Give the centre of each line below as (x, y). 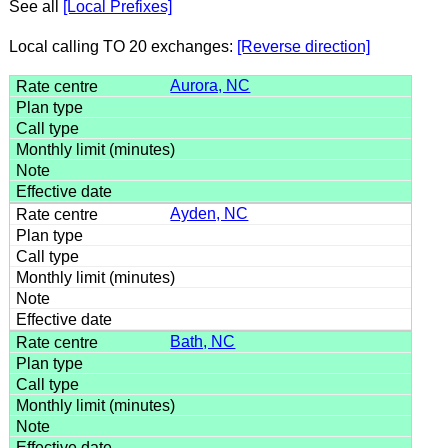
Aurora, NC (210, 85)
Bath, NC (203, 341)
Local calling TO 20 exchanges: (122, 46)
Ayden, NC (209, 213)
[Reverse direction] (303, 46)
